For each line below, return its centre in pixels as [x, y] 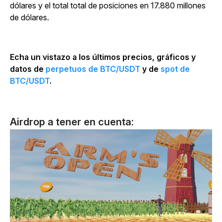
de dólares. [29, 17]
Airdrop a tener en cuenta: [72, 122]
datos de [28, 69]
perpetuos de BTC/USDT [93, 69]
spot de [175, 69]
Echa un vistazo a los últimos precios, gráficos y [103, 57]
